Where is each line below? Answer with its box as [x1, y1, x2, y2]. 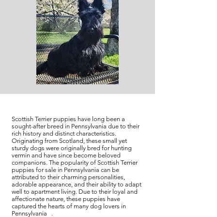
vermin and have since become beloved [12, 152, 121, 159]
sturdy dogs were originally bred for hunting [12, 144, 132, 152]
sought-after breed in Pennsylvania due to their [12, 123, 139, 130]
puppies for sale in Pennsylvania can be [12, 166, 119, 173]
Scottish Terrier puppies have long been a [12, 115, 125, 123]
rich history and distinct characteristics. [12, 130, 116, 137]
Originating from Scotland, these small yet [12, 137, 127, 144]
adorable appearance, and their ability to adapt [12, 181, 141, 188]
